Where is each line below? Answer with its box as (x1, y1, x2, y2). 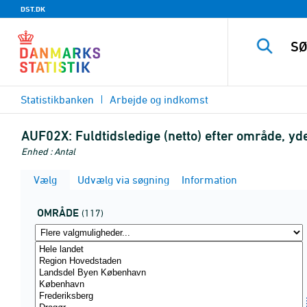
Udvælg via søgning (75, 173, 169, 186)
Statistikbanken (21, 93, 94, 106)
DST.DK (21, 4, 45, 14)
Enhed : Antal (21, 145, 75, 157)
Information (179, 173, 237, 186)
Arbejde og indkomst (110, 93, 208, 106)
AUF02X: (21, 127, 72, 144)
